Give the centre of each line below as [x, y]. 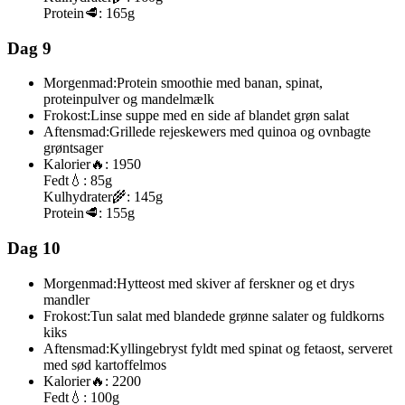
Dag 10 [34, 248]
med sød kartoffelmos [105, 364]
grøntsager [73, 148]
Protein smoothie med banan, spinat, [220, 83]
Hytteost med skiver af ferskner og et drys [235, 283]
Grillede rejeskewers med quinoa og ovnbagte [240, 132]
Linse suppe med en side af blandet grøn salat [220, 116]
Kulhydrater [78, 197]
